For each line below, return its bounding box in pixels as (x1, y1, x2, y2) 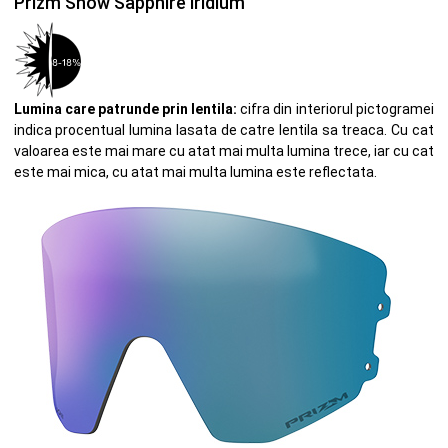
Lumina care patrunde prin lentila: (13, 101, 237, 118)
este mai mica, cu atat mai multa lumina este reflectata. (13, 164, 377, 181)
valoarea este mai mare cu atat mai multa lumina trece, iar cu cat (13, 143, 434, 160)
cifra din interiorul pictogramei (236, 101, 434, 118)
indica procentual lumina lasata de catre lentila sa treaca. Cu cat (13, 122, 434, 139)
